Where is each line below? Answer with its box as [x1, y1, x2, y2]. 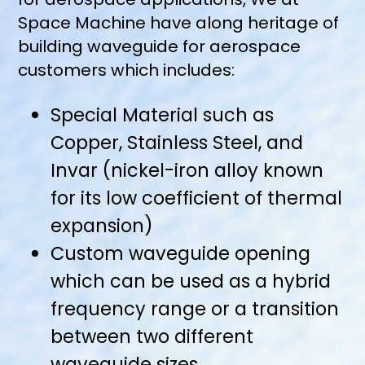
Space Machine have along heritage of [18, 11, 340, 35]
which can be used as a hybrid [51, 267, 332, 294]
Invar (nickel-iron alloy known [51, 156, 324, 183]
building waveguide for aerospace [18, 35, 301, 59]
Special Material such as [51, 101, 275, 128]
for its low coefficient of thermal [51, 184, 343, 211]
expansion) [51, 212, 154, 239]
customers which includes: [18, 59, 235, 82]
